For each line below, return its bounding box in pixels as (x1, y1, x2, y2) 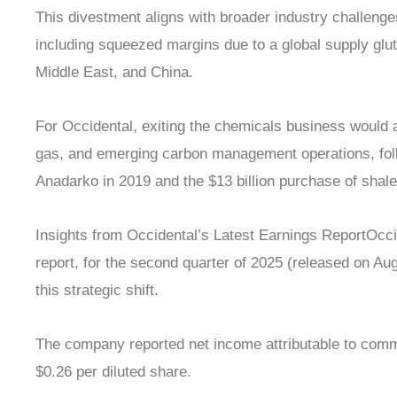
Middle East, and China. (35, 63, 193, 81)
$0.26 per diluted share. (35, 363, 191, 381)
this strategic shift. (35, 282, 159, 300)
